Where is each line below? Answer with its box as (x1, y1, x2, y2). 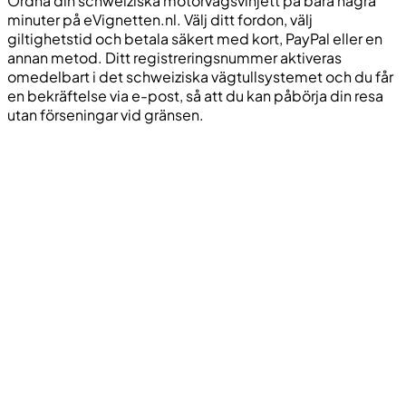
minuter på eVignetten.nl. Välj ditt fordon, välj (7, 9, 313, 29)
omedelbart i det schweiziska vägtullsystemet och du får (7, 66, 393, 86)
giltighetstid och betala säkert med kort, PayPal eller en (7, 28, 382, 48)
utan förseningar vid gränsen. (7, 104, 204, 124)
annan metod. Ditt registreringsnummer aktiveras (7, 47, 342, 67)
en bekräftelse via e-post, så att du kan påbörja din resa (7, 85, 383, 105)
